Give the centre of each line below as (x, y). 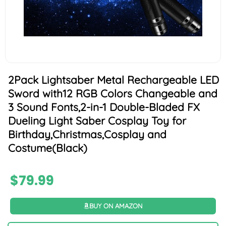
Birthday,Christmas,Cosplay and (87, 134)
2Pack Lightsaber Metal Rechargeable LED (114, 80)
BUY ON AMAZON (116, 206)
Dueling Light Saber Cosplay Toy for (97, 121)
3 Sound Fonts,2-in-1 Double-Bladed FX (104, 107)
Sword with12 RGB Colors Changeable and (113, 94)
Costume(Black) (48, 148)
